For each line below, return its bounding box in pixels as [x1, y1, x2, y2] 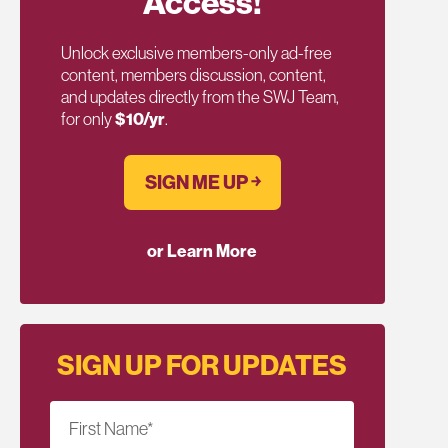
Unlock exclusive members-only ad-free [61, 41, 332, 63]
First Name [69, 417, 148, 441]
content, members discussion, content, [61, 63, 326, 85]
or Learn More [147, 240, 258, 262]
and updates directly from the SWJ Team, [61, 85, 339, 107]
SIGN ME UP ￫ [144, 170, 260, 195]
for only [61, 107, 115, 129]
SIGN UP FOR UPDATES [57, 347, 348, 382]
